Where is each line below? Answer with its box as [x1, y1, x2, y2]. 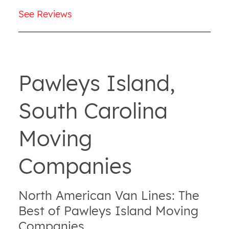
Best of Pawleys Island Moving [18, 202, 198, 218]
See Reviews [18, 8, 72, 20]
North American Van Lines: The [18, 187, 199, 203]
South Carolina [18, 97, 168, 124]
